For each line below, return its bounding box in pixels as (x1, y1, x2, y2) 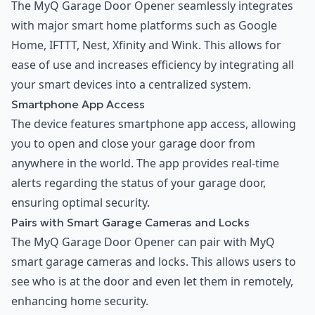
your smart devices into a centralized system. (11, 76, 251, 92)
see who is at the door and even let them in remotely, (11, 273, 293, 289)
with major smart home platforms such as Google (11, 17, 277, 33)
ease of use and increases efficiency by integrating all (11, 56, 294, 72)
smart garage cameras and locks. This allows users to (11, 253, 296, 269)
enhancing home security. (11, 292, 148, 309)
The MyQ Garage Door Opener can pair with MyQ (11, 233, 275, 250)
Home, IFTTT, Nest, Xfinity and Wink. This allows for (11, 37, 281, 53)
